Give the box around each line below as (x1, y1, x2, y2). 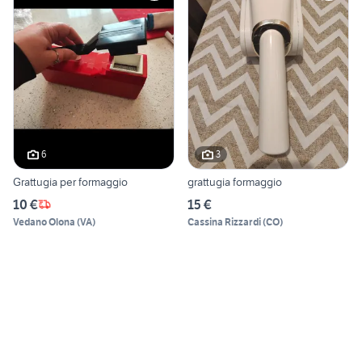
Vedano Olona (13, 215, 75, 228)
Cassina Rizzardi (187, 215, 261, 228)
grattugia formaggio (187, 174, 282, 189)
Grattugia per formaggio (13, 174, 128, 189)
